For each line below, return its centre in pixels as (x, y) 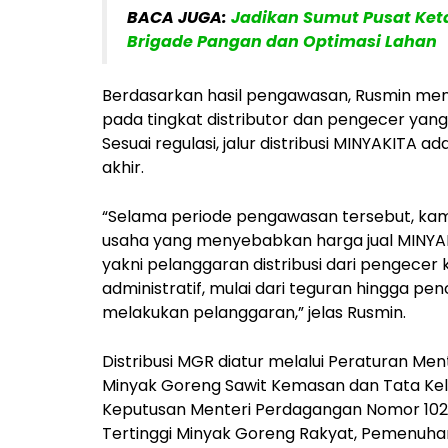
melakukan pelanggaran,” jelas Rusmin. (254, 312)
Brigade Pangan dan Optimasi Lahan (282, 41)
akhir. (123, 167)
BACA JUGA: (179, 17)
